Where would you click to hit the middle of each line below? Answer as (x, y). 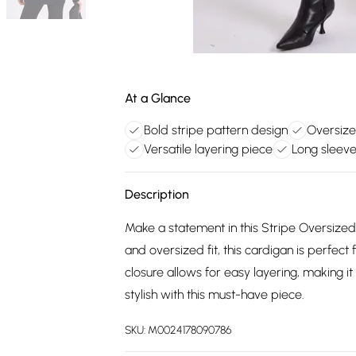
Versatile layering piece (208, 149)
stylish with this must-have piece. (215, 294)
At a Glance (158, 98)
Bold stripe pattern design (216, 130)
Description (157, 194)
